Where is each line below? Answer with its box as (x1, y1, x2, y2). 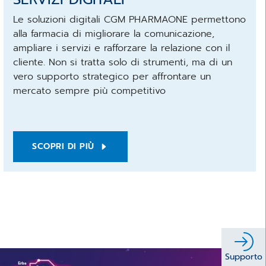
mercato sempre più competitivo (13, 83, 166, 98)
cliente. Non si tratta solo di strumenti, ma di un (13, 55, 233, 69)
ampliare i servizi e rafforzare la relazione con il (13, 40, 230, 55)
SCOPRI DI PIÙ (32, 140, 94, 153)
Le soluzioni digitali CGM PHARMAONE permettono (13, 12, 246, 27)
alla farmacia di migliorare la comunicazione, (13, 26, 215, 41)
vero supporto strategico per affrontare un (13, 69, 211, 84)
